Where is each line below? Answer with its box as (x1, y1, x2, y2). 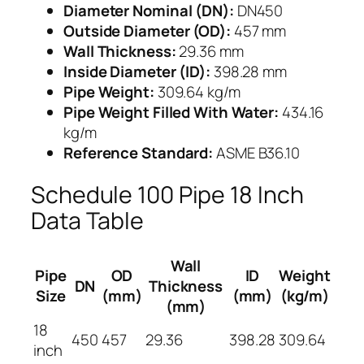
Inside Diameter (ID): (63, 60, 210, 82)
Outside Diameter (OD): (63, 19, 231, 41)
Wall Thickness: (63, 40, 176, 62)
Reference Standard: (63, 141, 214, 163)
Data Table (31, 205, 144, 237)
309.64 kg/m (154, 80, 240, 102)
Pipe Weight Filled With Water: (63, 101, 279, 123)
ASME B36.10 (213, 141, 300, 163)
